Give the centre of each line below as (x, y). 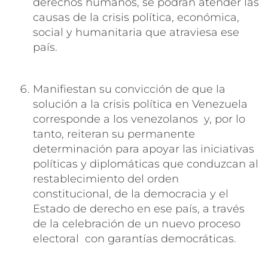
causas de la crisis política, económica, (136, 17)
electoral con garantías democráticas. (135, 238)
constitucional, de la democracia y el (131, 194)
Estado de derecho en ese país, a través (139, 208)
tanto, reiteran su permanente (114, 134)
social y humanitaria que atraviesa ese (136, 32)
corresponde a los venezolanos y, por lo (139, 119)
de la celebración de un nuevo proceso (137, 223)
